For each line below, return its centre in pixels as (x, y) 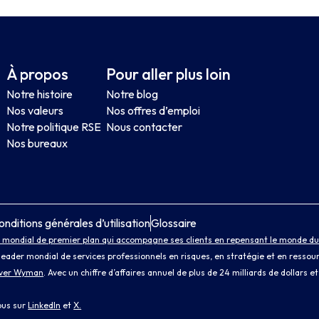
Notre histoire (40, 94)
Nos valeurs (35, 110)
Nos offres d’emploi (153, 110)
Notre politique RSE (54, 126)
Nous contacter (145, 126)
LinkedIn (45, 305)
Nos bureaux (37, 143)
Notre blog (132, 94)
